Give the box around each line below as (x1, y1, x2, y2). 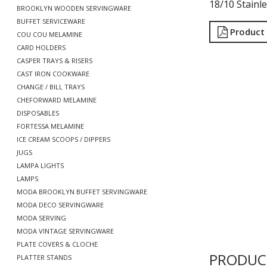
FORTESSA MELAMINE (17, 122, 84, 131)
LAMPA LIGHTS (17, 161, 64, 170)
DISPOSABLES (17, 108, 59, 117)
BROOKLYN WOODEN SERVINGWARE (17, 4, 131, 13)
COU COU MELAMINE (17, 30, 82, 39)
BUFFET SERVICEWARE (17, 17, 85, 26)
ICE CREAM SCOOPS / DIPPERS (17, 135, 110, 144)
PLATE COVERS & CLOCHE (17, 240, 98, 249)
